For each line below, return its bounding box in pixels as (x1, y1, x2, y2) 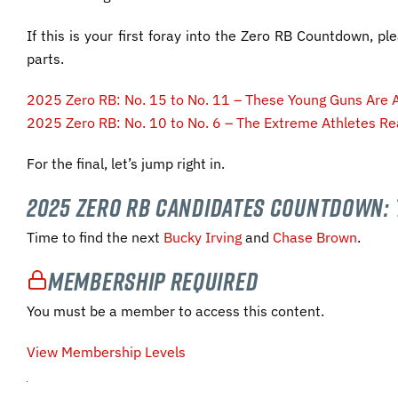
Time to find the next (27, 228, 163, 247)
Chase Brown (273, 228, 357, 247)
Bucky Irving (163, 228, 242, 247)
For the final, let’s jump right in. (27, 154, 225, 172)
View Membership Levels (27, 343, 186, 362)
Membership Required (48, 263, 259, 300)
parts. (27, 49, 64, 68)
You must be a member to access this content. (27, 302, 324, 321)
